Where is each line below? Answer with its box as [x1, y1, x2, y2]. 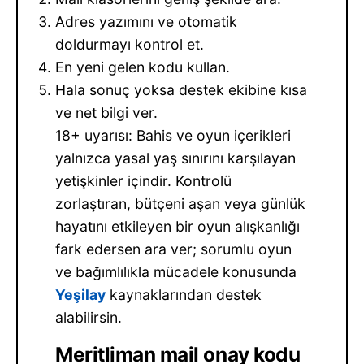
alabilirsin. [55, 309, 123, 327]
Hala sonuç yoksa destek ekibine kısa [55, 81, 308, 99]
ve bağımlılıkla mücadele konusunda [55, 263, 297, 281]
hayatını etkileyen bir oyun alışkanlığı [55, 218, 301, 236]
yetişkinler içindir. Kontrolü [55, 172, 232, 190]
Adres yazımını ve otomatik [55, 13, 238, 31]
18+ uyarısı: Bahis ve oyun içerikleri [55, 127, 292, 145]
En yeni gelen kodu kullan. [55, 58, 231, 76]
